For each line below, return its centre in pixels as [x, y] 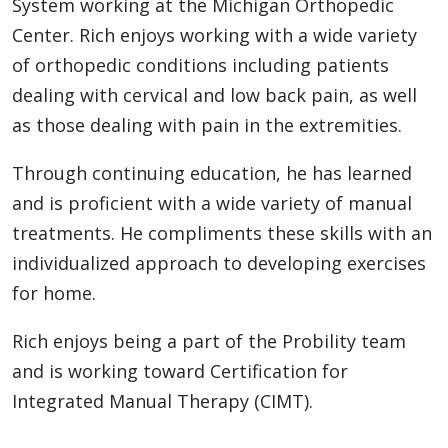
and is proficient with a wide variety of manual [212, 202]
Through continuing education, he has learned [212, 172]
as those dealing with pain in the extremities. [207, 124]
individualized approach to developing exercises [219, 262]
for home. [54, 292]
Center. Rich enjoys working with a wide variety [214, 34]
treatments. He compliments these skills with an [222, 232]
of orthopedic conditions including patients [200, 64]
